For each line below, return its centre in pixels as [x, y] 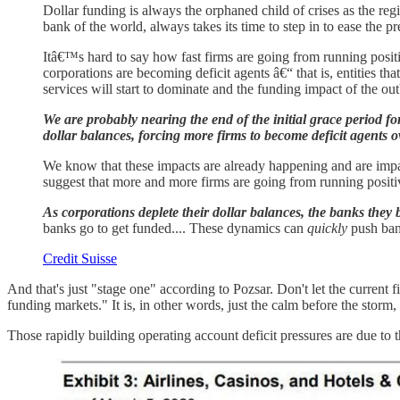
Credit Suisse [80, 258]
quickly [327, 228]
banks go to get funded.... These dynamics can [175, 228]
